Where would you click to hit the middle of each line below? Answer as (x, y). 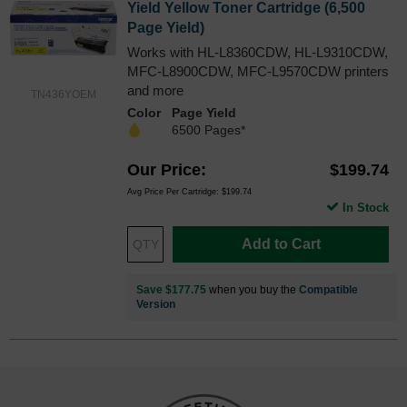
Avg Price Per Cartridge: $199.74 (189, 191)
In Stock (366, 207)
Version (156, 304)
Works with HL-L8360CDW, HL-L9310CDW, (258, 52)
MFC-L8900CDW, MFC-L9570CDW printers (258, 71)
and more (155, 90)
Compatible (328, 289)
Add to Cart (281, 243)
